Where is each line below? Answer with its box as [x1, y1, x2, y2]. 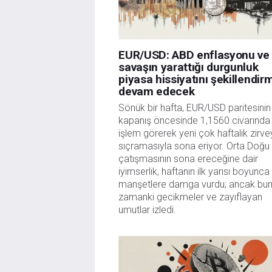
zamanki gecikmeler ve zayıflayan [118, 191, 263, 203]
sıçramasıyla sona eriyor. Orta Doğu [118, 140, 270, 152]
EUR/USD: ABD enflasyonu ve [118, 48, 270, 62]
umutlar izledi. [118, 204, 177, 216]
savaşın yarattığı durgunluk [118, 60, 259, 74]
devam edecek [118, 84, 195, 98]
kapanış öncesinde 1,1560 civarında [118, 115, 271, 127]
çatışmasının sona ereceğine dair [118, 153, 259, 165]
